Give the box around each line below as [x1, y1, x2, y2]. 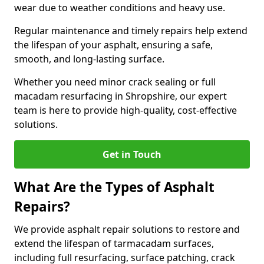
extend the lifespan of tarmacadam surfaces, [14, 237, 214, 250]
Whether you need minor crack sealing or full [14, 75, 216, 88]
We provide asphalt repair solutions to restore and [14, 223, 240, 236]
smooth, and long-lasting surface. [14, 52, 167, 65]
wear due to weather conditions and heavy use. [14, 1, 227, 14]
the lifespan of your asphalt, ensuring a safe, [14, 38, 213, 51]
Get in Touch [103, 148, 161, 161]
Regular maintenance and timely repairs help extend [14, 24, 247, 37]
